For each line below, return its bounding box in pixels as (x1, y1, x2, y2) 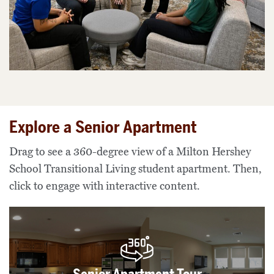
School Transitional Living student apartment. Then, (9, 162, 262, 176)
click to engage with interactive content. (9, 179, 200, 193)
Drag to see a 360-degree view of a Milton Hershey (9, 145, 251, 159)
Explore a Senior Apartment (9, 117, 197, 138)
